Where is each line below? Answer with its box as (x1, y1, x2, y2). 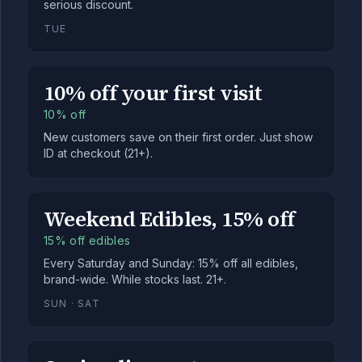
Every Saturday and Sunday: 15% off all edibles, (44, 256, 298, 270)
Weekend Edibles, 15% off (44, 204, 295, 234)
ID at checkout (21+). (44, 146, 153, 160)
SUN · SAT (44, 297, 100, 309)
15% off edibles (44, 234, 131, 247)
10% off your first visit (44, 78, 263, 107)
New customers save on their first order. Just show (44, 130, 313, 144)
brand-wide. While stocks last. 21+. (44, 272, 226, 286)
